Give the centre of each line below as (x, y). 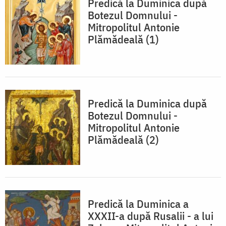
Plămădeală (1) (123, 39)
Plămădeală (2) (123, 139)
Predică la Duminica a (138, 204)
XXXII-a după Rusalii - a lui (151, 216)
